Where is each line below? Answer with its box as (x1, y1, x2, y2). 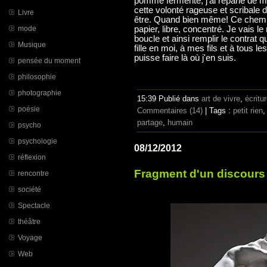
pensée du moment (18, 57, 80, 64)
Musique (18, 41, 46, 48)
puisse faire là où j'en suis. (134, 53, 236, 63)
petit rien (233, 106, 263, 116)
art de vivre (201, 94, 240, 104)
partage (137, 118, 163, 128)
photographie (18, 89, 61, 97)
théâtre (18, 218, 41, 225)
